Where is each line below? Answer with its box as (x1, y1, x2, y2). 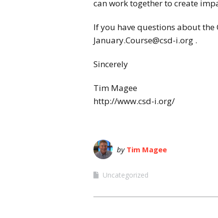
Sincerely (93, 58, 128, 70)
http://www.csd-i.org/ (93, 95, 175, 107)
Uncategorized (103, 170, 148, 180)
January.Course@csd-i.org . (93, 35, 197, 46)
